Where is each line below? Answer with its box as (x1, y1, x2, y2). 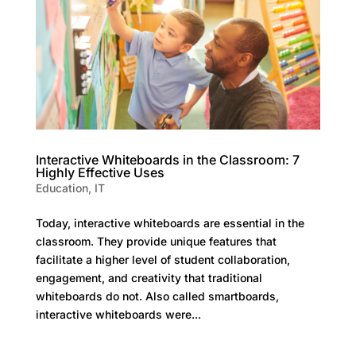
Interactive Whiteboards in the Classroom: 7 (35, 152, 300, 168)
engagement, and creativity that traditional (35, 271, 262, 285)
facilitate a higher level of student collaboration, (35, 253, 290, 267)
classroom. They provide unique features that (35, 234, 277, 249)
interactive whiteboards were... (35, 308, 201, 322)
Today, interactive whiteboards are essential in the (35, 216, 304, 230)
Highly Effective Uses (35, 164, 164, 181)
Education (35, 181, 88, 195)
